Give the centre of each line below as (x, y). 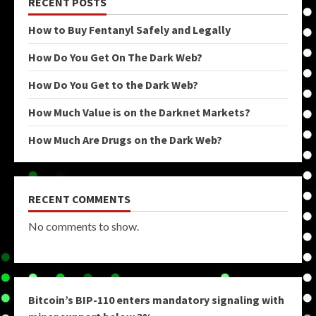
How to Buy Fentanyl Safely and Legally (129, 29)
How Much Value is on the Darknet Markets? (139, 112)
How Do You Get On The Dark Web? (115, 57)
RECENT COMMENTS (79, 199)
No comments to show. (84, 226)
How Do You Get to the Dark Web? (113, 84)
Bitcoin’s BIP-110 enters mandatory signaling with (156, 299)
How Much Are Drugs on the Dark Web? (125, 139)
